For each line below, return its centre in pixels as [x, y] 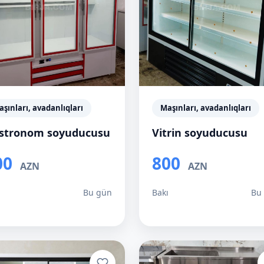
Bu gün [98, 192]
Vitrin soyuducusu [200, 133]
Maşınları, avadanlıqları [206, 108]
